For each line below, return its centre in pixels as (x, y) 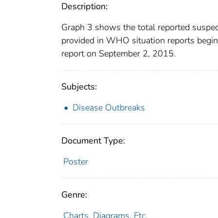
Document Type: (93, 141)
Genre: (74, 195)
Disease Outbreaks (109, 108)
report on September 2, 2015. (118, 54)
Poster (75, 162)
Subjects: (79, 87)
